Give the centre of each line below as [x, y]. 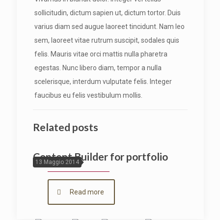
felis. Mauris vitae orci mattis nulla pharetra [101, 54]
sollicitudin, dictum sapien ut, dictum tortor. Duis [107, 13]
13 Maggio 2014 [57, 162]
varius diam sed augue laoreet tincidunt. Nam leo [109, 27]
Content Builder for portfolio [100, 156]
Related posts [65, 127]
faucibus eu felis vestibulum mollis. [88, 95]
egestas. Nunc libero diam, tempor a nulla [98, 68]
